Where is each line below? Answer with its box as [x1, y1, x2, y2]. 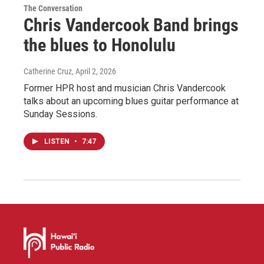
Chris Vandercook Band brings [24, 15, 239, 36]
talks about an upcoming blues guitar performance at [24, 95, 239, 107]
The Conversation [24, 4, 82, 14]
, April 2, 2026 [72, 67, 116, 77]
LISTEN [44, 137, 71, 146]
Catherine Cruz [24, 67, 72, 77]
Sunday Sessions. [24, 108, 97, 120]
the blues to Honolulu [24, 35, 176, 56]
